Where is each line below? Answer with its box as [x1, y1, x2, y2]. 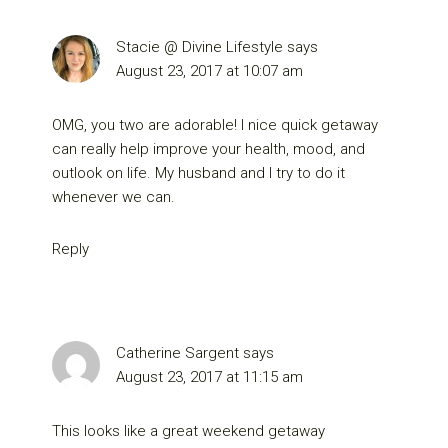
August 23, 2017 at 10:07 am [116, 62, 304, 81]
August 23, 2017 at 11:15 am [116, 368, 304, 387]
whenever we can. [52, 188, 176, 207]
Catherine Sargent [116, 344, 240, 363]
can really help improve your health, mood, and [52, 140, 366, 159]
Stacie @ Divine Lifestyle [116, 38, 284, 57]
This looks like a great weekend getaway [52, 422, 326, 441]
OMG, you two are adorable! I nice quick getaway [52, 116, 379, 135]
